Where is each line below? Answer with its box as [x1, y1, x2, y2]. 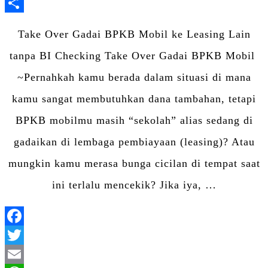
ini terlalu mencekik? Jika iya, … [51, 178, 217, 191]
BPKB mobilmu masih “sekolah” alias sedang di [15, 114, 253, 126]
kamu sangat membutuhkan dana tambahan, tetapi [12, 92, 256, 105]
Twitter [134, 248, 169, 260]
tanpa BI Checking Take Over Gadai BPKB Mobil [10, 49, 258, 62]
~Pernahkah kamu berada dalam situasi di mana [17, 71, 251, 83]
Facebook [134, 229, 181, 241]
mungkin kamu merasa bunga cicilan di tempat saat [8, 157, 260, 169]
